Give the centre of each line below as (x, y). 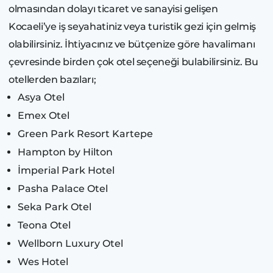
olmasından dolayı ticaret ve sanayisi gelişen (113, 9)
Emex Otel (44, 115)
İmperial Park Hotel (66, 170)
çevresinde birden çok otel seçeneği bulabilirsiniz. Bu (133, 62)
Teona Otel (44, 225)
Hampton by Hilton (65, 152)
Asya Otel (41, 97)
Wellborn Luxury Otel (70, 243)
